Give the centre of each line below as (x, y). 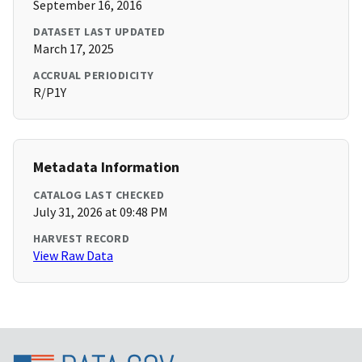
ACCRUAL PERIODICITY (94, 76)
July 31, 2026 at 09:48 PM (101, 212)
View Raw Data (73, 256)
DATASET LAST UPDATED (99, 32)
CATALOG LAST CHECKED (99, 195)
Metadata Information (106, 167)
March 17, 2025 (74, 49)
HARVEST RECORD (81, 239)
